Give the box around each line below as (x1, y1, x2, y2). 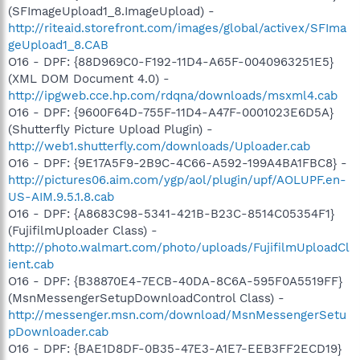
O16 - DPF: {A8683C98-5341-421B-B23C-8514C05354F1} (8, 206, 334, 221)
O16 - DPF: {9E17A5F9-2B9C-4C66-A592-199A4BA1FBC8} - (8, 155, 347, 170)
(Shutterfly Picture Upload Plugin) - (8, 121, 213, 137)
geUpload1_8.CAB (8, 37, 108, 52)
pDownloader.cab (8, 324, 108, 339)
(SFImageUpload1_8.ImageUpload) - (8, 3, 215, 18)
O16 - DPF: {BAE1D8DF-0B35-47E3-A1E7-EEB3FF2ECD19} (8, 341, 342, 356)
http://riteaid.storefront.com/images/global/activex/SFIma (8, 20, 346, 35)
